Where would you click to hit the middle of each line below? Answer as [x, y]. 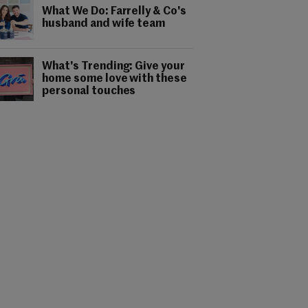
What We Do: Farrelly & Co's [114, 12]
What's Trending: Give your [114, 67]
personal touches [89, 91]
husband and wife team [104, 24]
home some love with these [115, 79]
